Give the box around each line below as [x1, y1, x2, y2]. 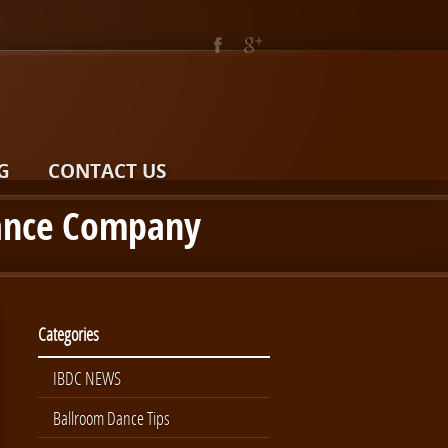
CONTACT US [48, 158, 166, 184]
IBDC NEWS [53, 366, 121, 390]
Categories [38, 322, 99, 346]
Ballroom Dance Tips [53, 406, 170, 430]
